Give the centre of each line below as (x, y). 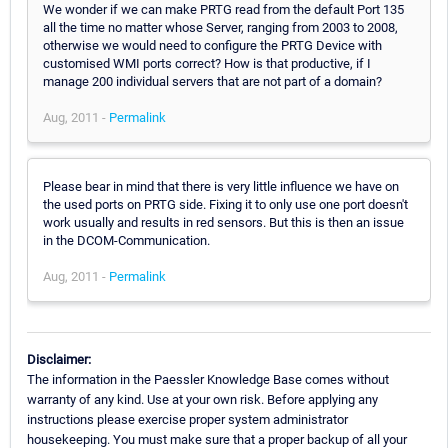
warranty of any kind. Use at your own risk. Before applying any (202, 399)
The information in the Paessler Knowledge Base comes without (208, 379)
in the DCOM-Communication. (126, 240)
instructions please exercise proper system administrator (187, 419)
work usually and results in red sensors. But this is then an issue (223, 222)
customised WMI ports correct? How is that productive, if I (207, 63)
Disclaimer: (59, 359)
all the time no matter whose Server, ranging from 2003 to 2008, (220, 27)
